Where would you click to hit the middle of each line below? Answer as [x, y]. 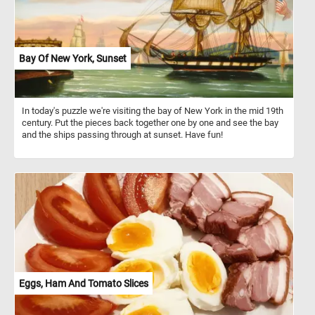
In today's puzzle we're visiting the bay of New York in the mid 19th [153, 110]
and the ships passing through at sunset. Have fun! [122, 134]
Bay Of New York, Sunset [73, 58]
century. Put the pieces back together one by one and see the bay [150, 122]
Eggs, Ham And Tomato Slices [84, 283]
